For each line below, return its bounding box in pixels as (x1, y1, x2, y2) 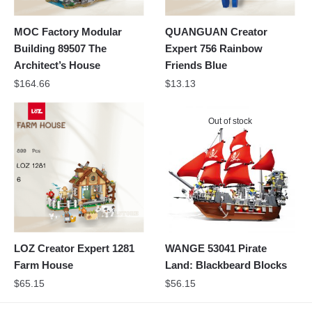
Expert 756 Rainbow (165, 42, 263, 54)
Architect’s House (14, 58, 100, 71)
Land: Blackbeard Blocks (165, 258, 288, 271)
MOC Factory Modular (14, 25, 122, 38)
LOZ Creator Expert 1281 (14, 242, 134, 254)
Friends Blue (165, 58, 228, 71)
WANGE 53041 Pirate (165, 242, 267, 254)
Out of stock (208, 116, 253, 126)
